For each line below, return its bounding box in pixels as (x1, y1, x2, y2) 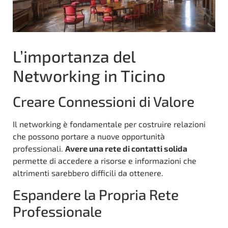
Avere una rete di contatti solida (65, 143, 187, 153)
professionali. (13, 143, 65, 153)
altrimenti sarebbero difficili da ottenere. (13, 167, 163, 178)
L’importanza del (13, 46, 135, 66)
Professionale (13, 202, 102, 220)
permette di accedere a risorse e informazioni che (13, 155, 196, 165)
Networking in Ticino (13, 65, 165, 85)
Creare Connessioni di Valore (13, 92, 194, 110)
